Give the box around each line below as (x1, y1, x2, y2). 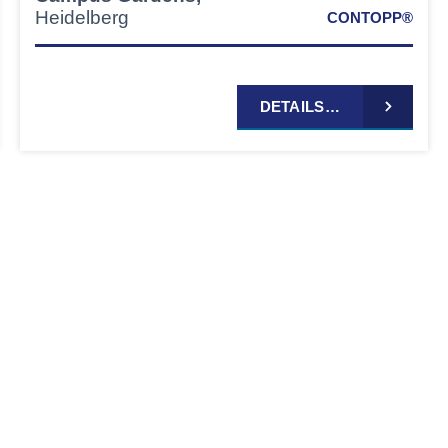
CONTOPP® (326, 9, 413, 27)
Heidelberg (34, 7, 129, 29)
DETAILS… (259, 98, 340, 116)
